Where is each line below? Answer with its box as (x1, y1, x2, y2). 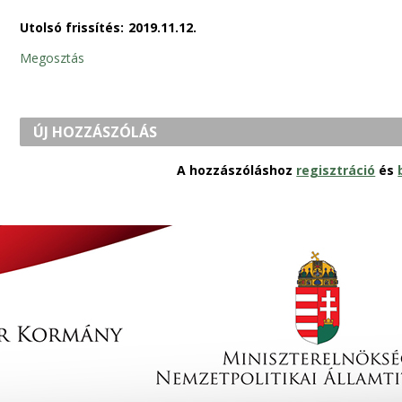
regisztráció (296, 161, 376, 179)
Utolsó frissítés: (19, 18, 124, 36)
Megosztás (19, 48, 84, 66)
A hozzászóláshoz (177, 161, 297, 179)
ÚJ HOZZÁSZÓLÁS (33, 121, 158, 142)
